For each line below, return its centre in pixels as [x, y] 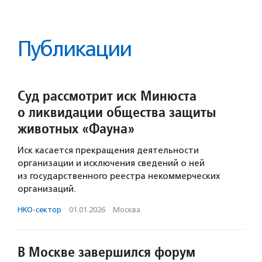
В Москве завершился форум [106, 252]
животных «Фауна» [76, 128]
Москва [127, 210]
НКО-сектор [39, 210]
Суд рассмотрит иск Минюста [107, 96]
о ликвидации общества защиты [117, 112]
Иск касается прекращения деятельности [108, 150]
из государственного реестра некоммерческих [119, 176]
